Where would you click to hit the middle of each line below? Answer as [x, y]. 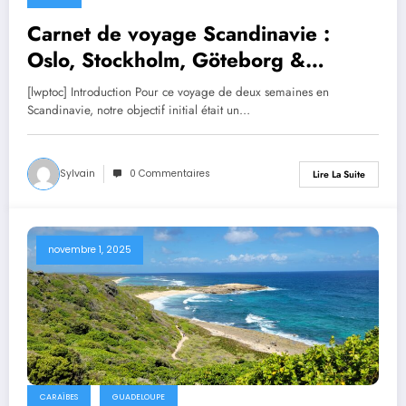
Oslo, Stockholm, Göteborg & [166, 60]
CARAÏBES [59, 396]
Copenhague [88, 87]
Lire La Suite [339, 174]
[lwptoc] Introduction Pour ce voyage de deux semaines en [178, 92]
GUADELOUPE [139, 396]
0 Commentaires [170, 174]
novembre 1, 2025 [90, 250]
